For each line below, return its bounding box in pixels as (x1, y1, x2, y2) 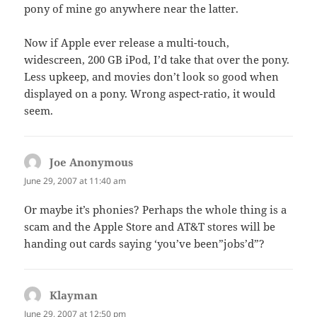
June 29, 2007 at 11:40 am (24, 174, 127, 187)
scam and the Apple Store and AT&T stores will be (24, 219, 276, 234)
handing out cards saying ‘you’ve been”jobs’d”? (24, 236, 265, 251)
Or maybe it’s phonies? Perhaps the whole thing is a (24, 202, 287, 217)
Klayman (50, 288, 98, 303)
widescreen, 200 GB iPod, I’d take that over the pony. (24, 52, 290, 67)
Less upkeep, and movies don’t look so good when (24, 69, 279, 83)
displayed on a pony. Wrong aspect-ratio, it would (24, 86, 276, 100)
